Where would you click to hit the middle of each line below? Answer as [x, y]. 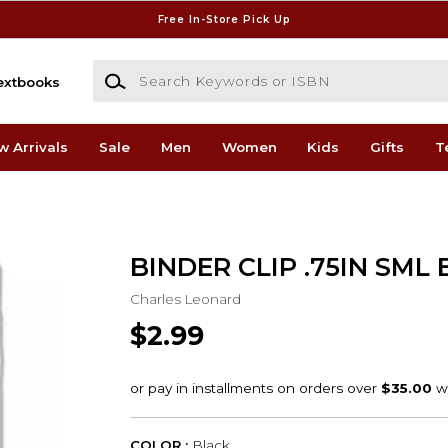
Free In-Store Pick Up [224, 19]
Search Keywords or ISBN [181, 69]
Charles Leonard [185, 298]
